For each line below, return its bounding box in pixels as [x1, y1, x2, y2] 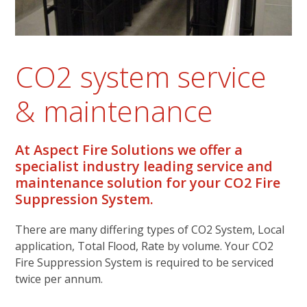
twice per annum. [15, 271, 103, 287]
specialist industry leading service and [15, 157, 273, 176]
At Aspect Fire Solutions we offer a [15, 140, 243, 160]
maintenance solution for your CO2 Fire [15, 173, 281, 193]
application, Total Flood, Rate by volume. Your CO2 [15, 238, 274, 254]
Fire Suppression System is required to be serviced [15, 255, 274, 271]
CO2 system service [15, 57, 267, 97]
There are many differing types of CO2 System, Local [15, 222, 285, 238]
